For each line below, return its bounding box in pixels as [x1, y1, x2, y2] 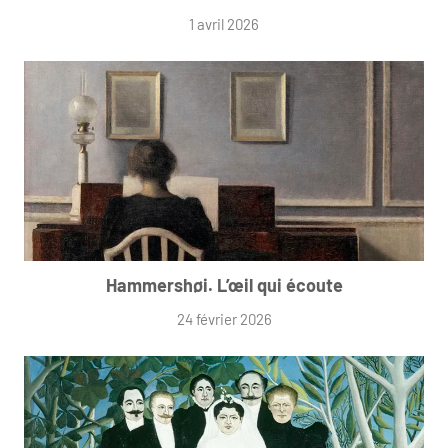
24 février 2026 [176, 310, 272, 329]
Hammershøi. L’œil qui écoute [105, 274, 343, 297]
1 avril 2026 [189, 15, 259, 34]
